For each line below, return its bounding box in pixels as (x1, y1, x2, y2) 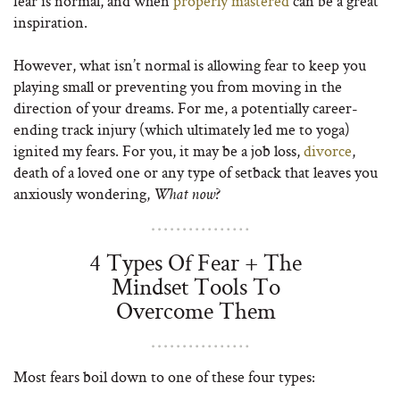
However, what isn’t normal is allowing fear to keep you (13, 54, 366, 75)
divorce (304, 140, 352, 161)
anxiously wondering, (13, 183, 154, 204)
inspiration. (13, 12, 87, 32)
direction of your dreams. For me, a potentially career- (13, 97, 358, 118)
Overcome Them (115, 295, 276, 326)
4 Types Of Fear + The (89, 246, 302, 278)
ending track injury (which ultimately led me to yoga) (13, 119, 350, 139)
